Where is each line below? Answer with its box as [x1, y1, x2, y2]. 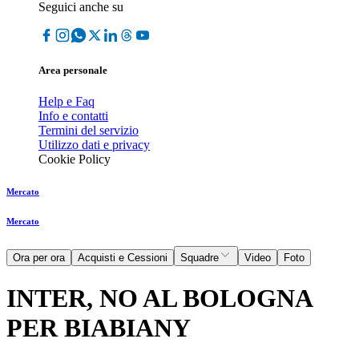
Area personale [38, 64, 107, 77]
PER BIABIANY [6, 313, 191, 342]
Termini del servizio [38, 123, 139, 138]
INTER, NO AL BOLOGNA [6, 283, 312, 313]
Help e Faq [38, 95, 95, 109]
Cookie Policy [38, 152, 111, 167]
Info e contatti [38, 109, 108, 123]
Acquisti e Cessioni [78, 252, 167, 264]
